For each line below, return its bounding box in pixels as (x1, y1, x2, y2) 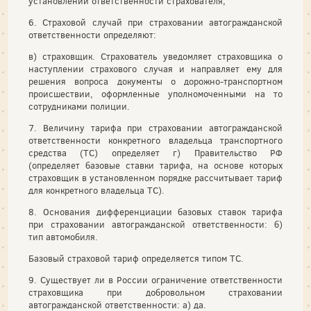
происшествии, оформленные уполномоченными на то (28, 87, 283, 100)
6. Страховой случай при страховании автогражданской (28, 16, 283, 28)
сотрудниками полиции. (28, 100, 130, 112)
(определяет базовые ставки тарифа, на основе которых (28, 159, 283, 171)
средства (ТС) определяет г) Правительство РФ (28, 146, 283, 159)
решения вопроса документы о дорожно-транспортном (28, 75, 283, 87)
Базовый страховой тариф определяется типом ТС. (28, 252, 244, 264)
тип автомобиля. (28, 230, 98, 243)
